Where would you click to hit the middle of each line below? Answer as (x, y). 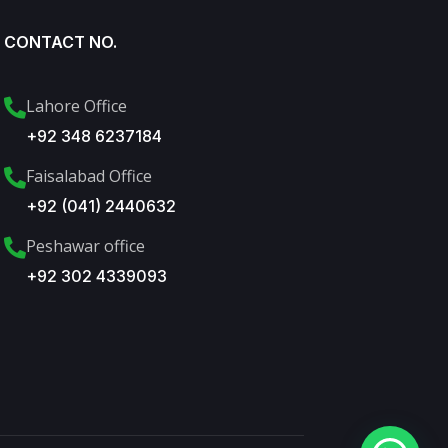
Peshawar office (85, 245)
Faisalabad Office (89, 175)
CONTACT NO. (60, 41)
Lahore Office (76, 105)
